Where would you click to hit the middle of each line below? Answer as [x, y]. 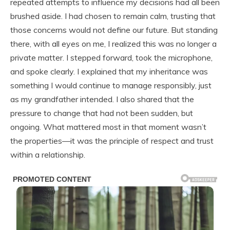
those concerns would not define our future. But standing [114, 30]
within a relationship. [48, 154]
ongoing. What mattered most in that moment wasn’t [108, 127]
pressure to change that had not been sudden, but [102, 113]
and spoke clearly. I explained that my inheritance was [109, 71]
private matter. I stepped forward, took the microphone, [111, 57]
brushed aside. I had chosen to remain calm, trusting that [113, 16]
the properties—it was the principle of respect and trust [112, 140]
